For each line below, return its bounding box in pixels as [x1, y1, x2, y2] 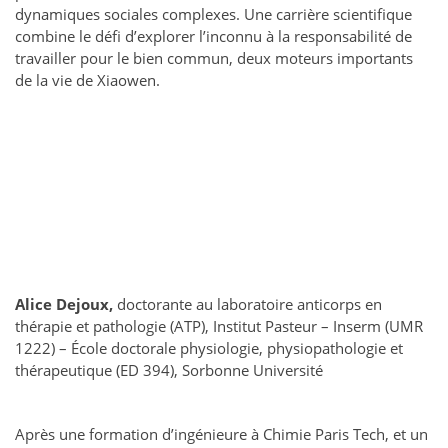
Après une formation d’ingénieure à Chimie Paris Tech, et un [15, 424, 428, 445]
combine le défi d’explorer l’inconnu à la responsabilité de [15, 26, 412, 47]
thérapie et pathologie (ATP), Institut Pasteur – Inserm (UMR [15, 316, 423, 337]
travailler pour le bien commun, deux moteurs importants [15, 48, 413, 69]
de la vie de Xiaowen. [15, 70, 160, 91]
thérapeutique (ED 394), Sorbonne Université [15, 360, 323, 381]
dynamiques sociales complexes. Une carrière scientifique [15, 4, 412, 25]
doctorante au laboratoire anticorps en [117, 294, 382, 315]
